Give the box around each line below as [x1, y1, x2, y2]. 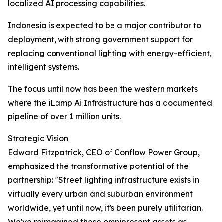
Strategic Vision [8, 133, 68, 144]
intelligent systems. [8, 62, 79, 72]
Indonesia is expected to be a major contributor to [8, 20, 201, 31]
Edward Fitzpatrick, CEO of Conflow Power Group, [8, 147, 200, 158]
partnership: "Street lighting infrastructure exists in [8, 175, 199, 185]
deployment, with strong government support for [8, 34, 193, 45]
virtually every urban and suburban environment [8, 189, 193, 199]
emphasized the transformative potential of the [8, 161, 189, 171]
